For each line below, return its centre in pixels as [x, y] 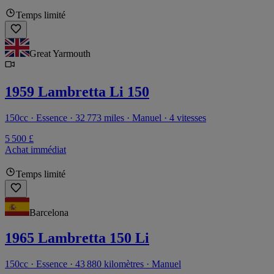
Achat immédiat [35, 149]
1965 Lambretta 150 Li [77, 238]
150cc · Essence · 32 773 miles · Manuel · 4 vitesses [106, 117]
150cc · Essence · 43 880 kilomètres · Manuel [93, 264]
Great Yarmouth [60, 53]
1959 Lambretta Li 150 [77, 91]
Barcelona [49, 212]
